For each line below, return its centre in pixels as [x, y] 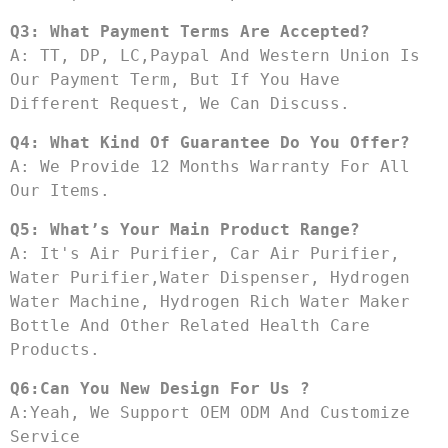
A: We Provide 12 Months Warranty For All [210, 166]
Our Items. [60, 190]
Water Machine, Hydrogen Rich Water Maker [210, 301]
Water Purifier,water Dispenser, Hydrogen [210, 277]
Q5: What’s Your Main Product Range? [185, 229]
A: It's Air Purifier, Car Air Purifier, [205, 253]
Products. [55, 349]
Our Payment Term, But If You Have [175, 79]
